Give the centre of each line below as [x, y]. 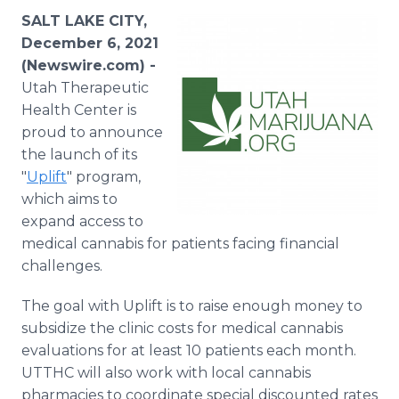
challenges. [62, 266]
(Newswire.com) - [89, 65]
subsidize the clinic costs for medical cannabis [182, 328]
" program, [104, 177]
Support [87, 73]
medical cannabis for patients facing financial [180, 244]
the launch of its [79, 155]
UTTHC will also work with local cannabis [166, 373]
